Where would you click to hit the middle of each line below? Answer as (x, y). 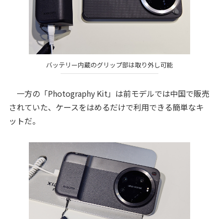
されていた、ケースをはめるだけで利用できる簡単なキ (106, 107)
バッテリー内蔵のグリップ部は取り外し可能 (109, 65)
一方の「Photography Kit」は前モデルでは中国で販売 (109, 94)
